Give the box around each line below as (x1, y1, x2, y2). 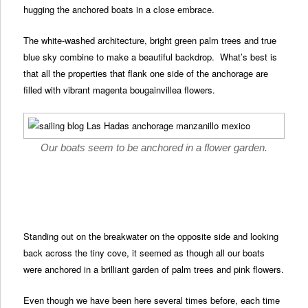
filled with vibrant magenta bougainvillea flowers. (23, 82, 216, 96)
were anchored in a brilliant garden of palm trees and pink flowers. (23, 263, 285, 276)
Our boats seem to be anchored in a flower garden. (41, 141, 267, 153)
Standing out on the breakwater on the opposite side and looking (23, 230, 279, 243)
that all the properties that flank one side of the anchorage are (23, 66, 269, 80)
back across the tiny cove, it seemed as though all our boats (23, 246, 265, 260)
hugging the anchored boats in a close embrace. (23, 2, 215, 16)
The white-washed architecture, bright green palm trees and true (23, 33, 277, 47)
